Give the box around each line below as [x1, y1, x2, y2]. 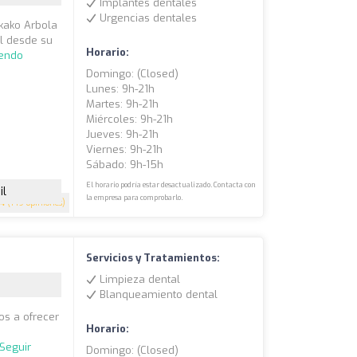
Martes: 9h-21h [86, 97, 159, 112]
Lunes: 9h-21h [86, 82, 155, 96]
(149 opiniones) [5, 198, 66, 209]
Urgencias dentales [96, 11, 198, 25]
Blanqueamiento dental [96, 288, 218, 302]
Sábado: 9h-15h [86, 158, 164, 172]
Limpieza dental [96, 273, 181, 287]
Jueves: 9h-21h [86, 127, 159, 142]
